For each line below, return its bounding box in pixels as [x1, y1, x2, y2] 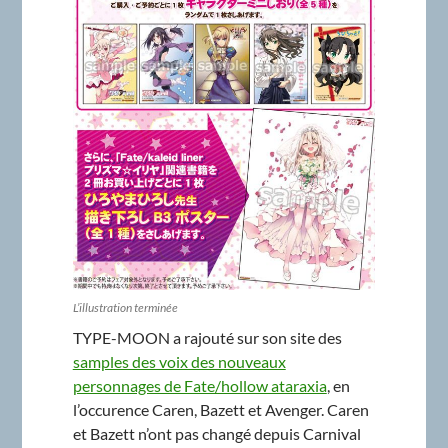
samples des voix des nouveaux [72, 352, 286, 372]
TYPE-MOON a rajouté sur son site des [72, 328, 342, 348]
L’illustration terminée [72, 300, 178, 316]
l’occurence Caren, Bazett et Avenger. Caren [72, 400, 369, 420]
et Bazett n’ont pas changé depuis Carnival [72, 424, 361, 444]
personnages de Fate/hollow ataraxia [72, 376, 327, 396]
